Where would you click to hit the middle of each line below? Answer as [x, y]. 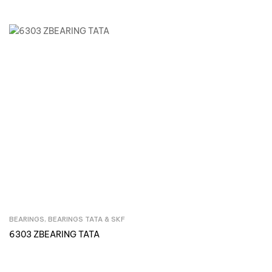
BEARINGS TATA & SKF [87, 219]
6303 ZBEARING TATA [54, 235]
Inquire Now [144, 221]
